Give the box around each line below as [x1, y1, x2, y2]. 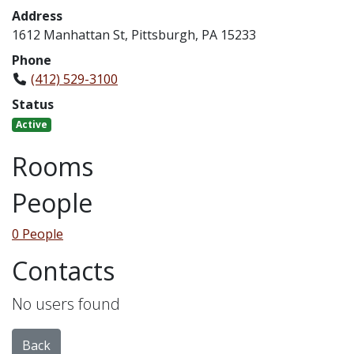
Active [15, 118, 47, 131]
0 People [12, 225, 63, 243]
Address [12, 7, 62, 24]
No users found [12, 293, 120, 314]
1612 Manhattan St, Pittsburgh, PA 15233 [12, 26, 256, 43]
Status [12, 96, 54, 113]
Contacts [12, 254, 115, 288]
